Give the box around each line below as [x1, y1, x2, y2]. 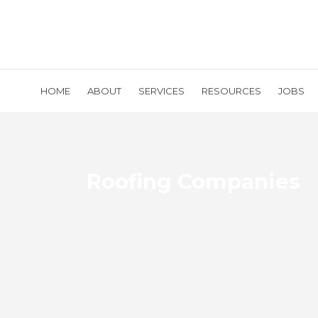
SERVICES [138, 85, 185, 97]
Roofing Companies [87, 169, 300, 194]
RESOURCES [202, 85, 261, 97]
